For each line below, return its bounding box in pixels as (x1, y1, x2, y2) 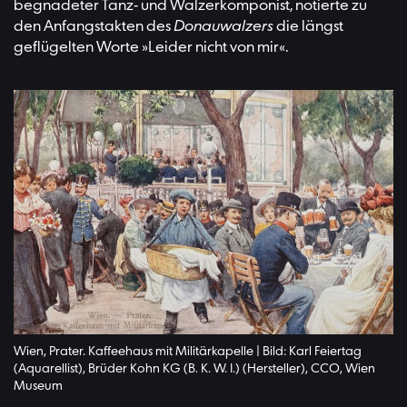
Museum (14, 379, 63, 393)
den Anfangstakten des (14, 18, 174, 35)
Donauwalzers (174, 18, 273, 35)
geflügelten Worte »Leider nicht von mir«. (14, 39, 289, 56)
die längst (273, 18, 343, 35)
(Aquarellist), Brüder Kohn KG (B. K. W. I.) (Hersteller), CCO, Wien (14, 362, 375, 376)
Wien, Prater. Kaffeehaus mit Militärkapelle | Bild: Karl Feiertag (14, 344, 362, 359)
